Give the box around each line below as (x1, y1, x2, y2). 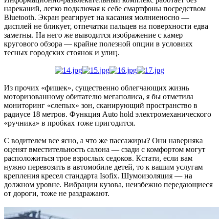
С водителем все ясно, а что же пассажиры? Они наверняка (4, 136, 203, 145)
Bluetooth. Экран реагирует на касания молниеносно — (4, 13, 189, 22)
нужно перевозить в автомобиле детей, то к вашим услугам (4, 163, 203, 172)
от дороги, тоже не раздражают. (4, 189, 109, 198)
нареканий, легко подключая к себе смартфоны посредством (4, 4, 206, 13)
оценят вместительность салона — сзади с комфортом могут (4, 145, 205, 154)
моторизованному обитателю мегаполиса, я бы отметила (4, 92, 194, 101)
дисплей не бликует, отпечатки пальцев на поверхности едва (4, 22, 208, 31)
